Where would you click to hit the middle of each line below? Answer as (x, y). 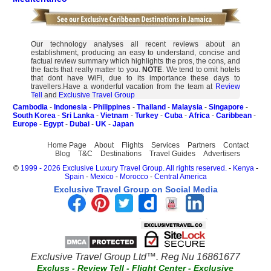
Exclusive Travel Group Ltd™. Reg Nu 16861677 (135, 257)
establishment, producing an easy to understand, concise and (135, 53)
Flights (132, 145)
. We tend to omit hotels (201, 70)
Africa (199, 116)
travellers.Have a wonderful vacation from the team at (123, 87)
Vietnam (115, 116)
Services (165, 145)
